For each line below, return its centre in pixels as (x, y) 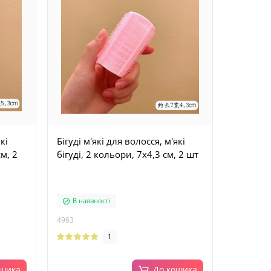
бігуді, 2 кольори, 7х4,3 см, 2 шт (127, 154)
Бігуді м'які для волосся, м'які (121, 141)
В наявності (91, 201)
